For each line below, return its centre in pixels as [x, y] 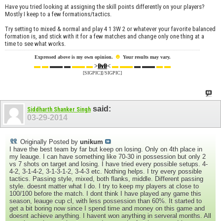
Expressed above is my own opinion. [74, 57]
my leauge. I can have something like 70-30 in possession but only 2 [108, 157]
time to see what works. [35, 43]
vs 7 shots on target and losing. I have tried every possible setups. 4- [109, 164]
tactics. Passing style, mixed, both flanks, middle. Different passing [106, 179]
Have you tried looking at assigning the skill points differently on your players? [105, 6]
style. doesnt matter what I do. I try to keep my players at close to [104, 186]
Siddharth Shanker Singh [59, 109]
